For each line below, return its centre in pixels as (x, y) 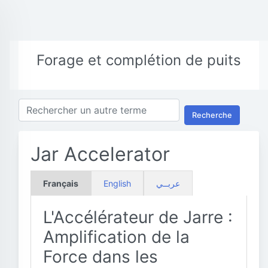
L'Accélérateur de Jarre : (138, 217)
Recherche (212, 115)
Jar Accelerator (100, 154)
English (117, 183)
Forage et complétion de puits (139, 60)
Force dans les (100, 257)
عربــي (168, 183)
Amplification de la (116, 237)
